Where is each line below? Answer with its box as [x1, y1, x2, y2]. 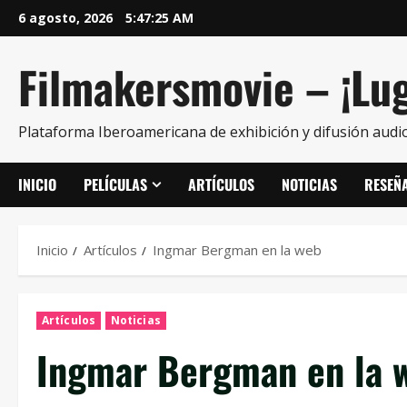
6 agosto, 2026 [18, 9, 116, 26]
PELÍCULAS [84, 174, 147, 195]
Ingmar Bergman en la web [153, 241, 322, 259]
